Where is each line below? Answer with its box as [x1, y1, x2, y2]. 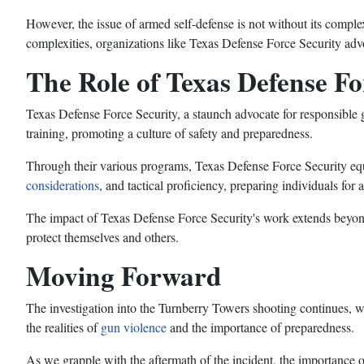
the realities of [26, 318, 101, 336]
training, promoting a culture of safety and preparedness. [26, 124, 313, 142]
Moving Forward [26, 256, 222, 296]
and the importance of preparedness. [167, 318, 354, 336]
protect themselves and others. [26, 228, 179, 246]
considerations [26, 176, 99, 194]
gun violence [101, 318, 167, 336]
